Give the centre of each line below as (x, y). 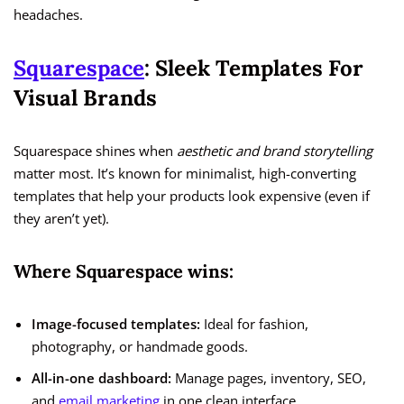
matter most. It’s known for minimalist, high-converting (185, 174)
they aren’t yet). (61, 219)
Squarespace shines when (95, 151)
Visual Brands (85, 98)
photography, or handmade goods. (140, 347)
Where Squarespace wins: (124, 271)
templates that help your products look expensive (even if (192, 196)
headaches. (48, 15)
